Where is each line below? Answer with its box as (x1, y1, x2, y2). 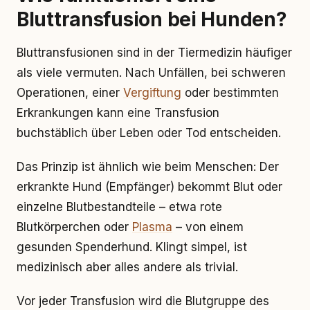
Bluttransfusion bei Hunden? (17, 8, 287, 31)
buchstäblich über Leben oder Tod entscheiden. (17, 126, 281, 140)
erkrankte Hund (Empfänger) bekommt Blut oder (17, 180, 282, 194)
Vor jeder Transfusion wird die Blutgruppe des (17, 294, 269, 308)
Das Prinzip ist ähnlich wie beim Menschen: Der (17, 160, 279, 174)
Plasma (132, 220, 172, 234)
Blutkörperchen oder (17, 220, 132, 234)
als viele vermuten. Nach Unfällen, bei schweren (17, 66, 286, 80)
